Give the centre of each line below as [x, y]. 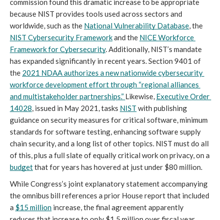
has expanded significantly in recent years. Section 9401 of [105, 61]
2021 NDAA [42, 72]
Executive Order [183, 96]
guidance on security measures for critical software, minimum [109, 120]
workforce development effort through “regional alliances [104, 84]
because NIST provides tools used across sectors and [96, 14]
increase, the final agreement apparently [118, 207]
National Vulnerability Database [137, 25]
